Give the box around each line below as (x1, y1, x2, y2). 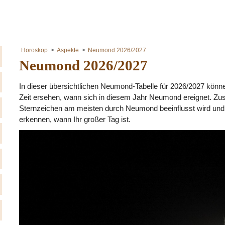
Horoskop (21, 47, 48, 54)
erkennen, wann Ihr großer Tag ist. (19, 115, 131, 124)
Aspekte (57, 47, 79, 54)
